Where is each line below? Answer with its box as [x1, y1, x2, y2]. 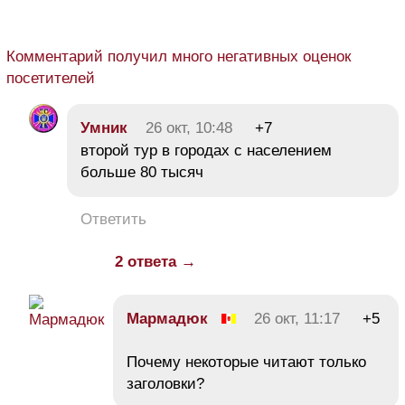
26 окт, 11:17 [254, 310, 340, 328]
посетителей [6, 70, 95, 88]
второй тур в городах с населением [80, 142, 332, 160]
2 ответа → [115, 253, 196, 271]
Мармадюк [127, 310, 208, 328]
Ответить [80, 211, 146, 229]
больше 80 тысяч [80, 164, 203, 182]
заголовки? [127, 375, 204, 393]
